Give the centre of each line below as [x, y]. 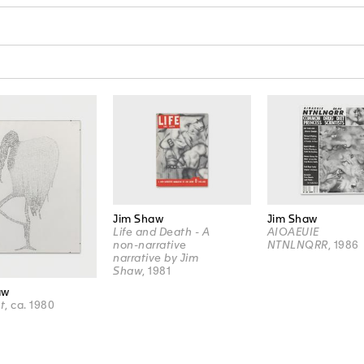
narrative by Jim [156, 258]
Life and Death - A [162, 232]
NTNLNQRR [297, 245]
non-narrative [150, 245]
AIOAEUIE [293, 232]
